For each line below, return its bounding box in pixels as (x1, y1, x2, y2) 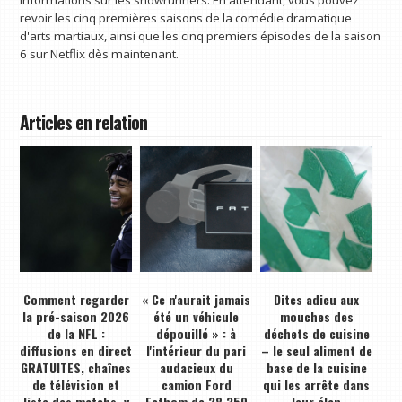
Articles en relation (20, 109, 148, 136)
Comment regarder (22, 289, 129, 309)
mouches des (279, 306, 354, 326)
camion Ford (161, 374, 232, 394)
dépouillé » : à (156, 323, 237, 343)
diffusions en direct (20, 340, 133, 360)
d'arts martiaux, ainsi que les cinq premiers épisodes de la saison (20, 27, 381, 44)
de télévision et (32, 374, 120, 394)
